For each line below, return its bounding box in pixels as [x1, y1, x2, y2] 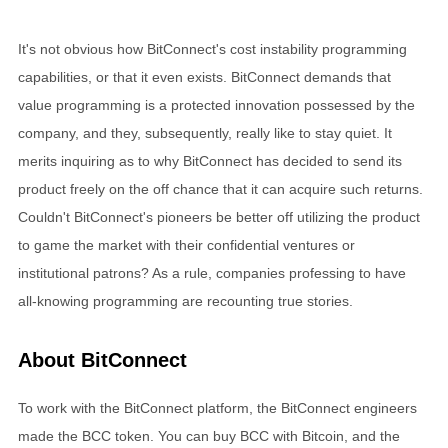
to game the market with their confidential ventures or [18, 236, 355, 253]
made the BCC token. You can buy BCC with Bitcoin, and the [18, 427, 400, 444]
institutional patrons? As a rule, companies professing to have [18, 264, 406, 281]
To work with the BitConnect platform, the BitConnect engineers [18, 399, 417, 416]
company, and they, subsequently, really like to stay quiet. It [18, 124, 392, 141]
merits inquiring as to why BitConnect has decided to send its [18, 152, 402, 169]
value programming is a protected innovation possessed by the [18, 96, 415, 113]
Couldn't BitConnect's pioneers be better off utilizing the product [18, 208, 420, 225]
